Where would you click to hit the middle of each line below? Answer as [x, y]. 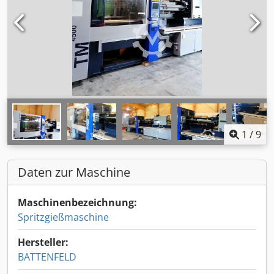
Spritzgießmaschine [63, 217]
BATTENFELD [47, 257]
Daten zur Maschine [74, 172]
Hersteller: [43, 242]
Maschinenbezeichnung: [77, 202]
